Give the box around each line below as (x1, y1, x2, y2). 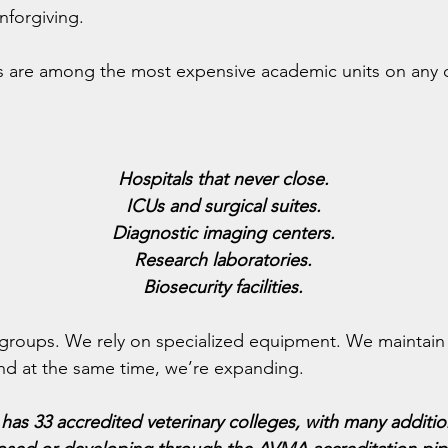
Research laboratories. (134, 249, 312, 271)
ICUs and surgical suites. (125, 195, 321, 217)
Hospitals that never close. (117, 168, 329, 190)
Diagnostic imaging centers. (111, 222, 335, 244)
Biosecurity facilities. (143, 276, 303, 298)
